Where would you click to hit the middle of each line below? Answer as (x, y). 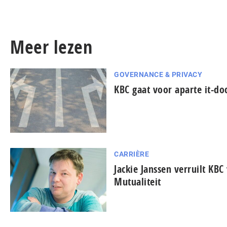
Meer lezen (51, 47)
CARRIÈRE (131, 154)
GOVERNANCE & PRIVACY (158, 74)
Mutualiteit (138, 181)
